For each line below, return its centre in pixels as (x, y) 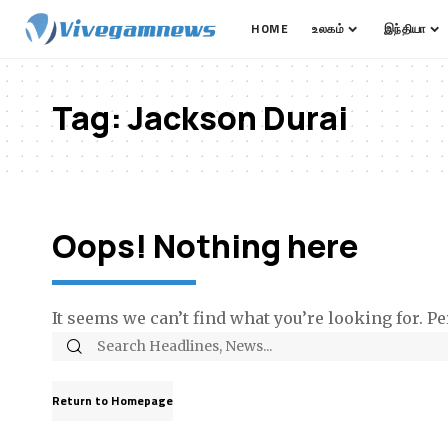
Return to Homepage (112, 400)
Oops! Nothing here (205, 246)
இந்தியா (404, 28)
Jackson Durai (238, 118)
